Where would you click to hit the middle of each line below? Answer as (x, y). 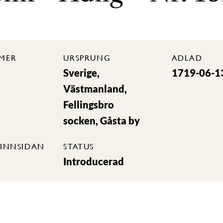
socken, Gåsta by (102, 120)
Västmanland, (95, 89)
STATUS (79, 146)
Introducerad (94, 161)
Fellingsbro (89, 105)
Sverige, (82, 73)
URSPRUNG (87, 57)
